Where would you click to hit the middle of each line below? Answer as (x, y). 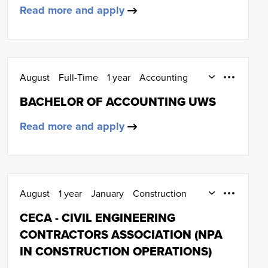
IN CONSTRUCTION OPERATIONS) (116, 251)
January (107, 193)
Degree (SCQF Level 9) (68, 92)
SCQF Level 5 (48, 208)
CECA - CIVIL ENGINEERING (98, 218)
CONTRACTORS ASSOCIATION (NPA (121, 234)
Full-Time (78, 77)
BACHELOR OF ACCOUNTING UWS (118, 102)
